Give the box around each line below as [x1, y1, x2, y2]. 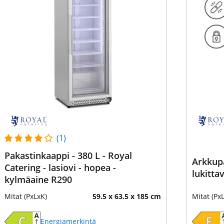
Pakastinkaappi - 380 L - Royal [4, 149, 132, 161]
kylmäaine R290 [4, 173, 72, 185]
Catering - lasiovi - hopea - [4, 161, 113, 173]
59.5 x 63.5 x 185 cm [92, 191, 161, 201]
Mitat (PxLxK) [4, 191, 47, 201]
